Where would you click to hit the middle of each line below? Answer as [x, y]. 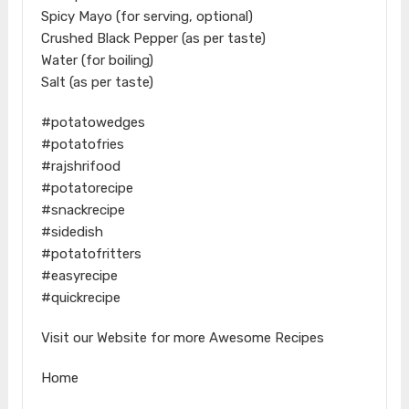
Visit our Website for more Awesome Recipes [182, 337]
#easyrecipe [79, 275]
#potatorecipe [87, 188]
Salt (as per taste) [97, 82]
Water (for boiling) [97, 60]
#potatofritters [91, 253]
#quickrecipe [80, 297]
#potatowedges [93, 122]
